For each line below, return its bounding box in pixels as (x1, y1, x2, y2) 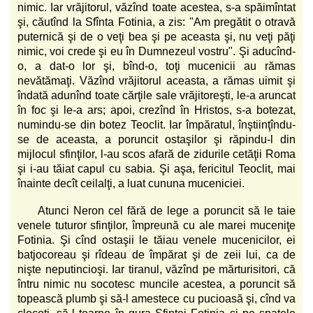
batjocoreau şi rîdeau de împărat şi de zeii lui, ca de (17, 248, 296, 261)
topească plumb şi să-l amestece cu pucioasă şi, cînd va (17, 292, 296, 305)
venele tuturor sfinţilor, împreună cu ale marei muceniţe (17, 219, 296, 231)
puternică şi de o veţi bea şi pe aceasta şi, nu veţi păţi (17, 30, 296, 43)
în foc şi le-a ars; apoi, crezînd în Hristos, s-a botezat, (17, 103, 296, 116)
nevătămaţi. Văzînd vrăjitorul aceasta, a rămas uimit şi (17, 74, 296, 87)
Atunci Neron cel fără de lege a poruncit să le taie (37, 204, 296, 217)
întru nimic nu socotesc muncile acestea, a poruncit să (17, 277, 296, 290)
